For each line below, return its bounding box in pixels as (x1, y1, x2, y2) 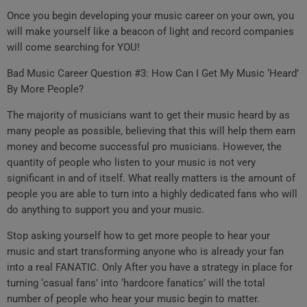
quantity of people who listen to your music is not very (7, 156, 256, 169)
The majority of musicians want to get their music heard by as (7, 109, 290, 122)
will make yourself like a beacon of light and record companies (7, 25, 294, 38)
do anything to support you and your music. (7, 204, 204, 217)
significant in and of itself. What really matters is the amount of (7, 172, 295, 185)
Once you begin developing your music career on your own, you (7, 10, 294, 23)
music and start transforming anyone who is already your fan (7, 245, 284, 258)
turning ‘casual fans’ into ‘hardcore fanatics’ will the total (7, 277, 265, 290)
